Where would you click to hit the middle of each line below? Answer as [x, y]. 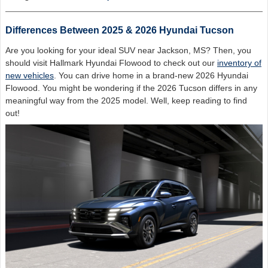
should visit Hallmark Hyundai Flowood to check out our [111, 63]
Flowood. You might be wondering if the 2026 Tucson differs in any [131, 88]
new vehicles [30, 75]
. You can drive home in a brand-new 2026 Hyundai [151, 75]
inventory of [239, 63]
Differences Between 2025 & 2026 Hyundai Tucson [120, 30]
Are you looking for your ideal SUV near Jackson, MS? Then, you [128, 50]
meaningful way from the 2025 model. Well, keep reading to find [126, 100]
